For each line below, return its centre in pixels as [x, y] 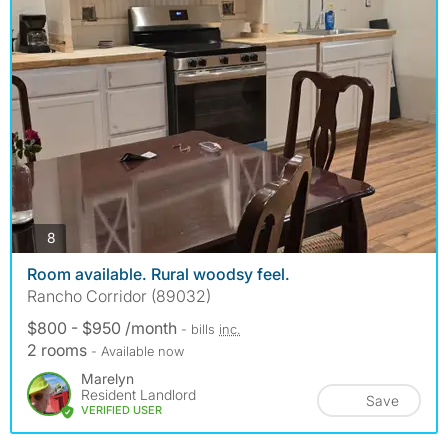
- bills [200, 328]
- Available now [137, 350]
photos [77, 237]
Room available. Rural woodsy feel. [158, 273]
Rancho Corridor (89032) [119, 295]
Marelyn [107, 378]
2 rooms [59, 349]
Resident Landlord [138, 394]
